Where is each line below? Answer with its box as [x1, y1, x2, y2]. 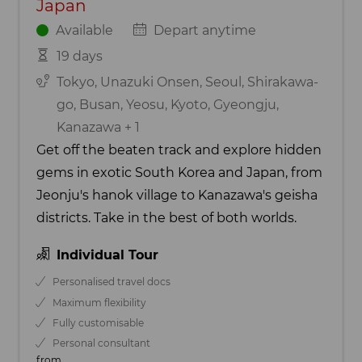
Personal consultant [53, 337, 151, 350]
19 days [56, 48, 103, 64]
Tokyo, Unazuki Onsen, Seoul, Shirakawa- [56, 74, 318, 90]
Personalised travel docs [53, 276, 171, 288]
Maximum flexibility [53, 296, 147, 309]
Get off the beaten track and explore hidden [36, 142, 322, 158]
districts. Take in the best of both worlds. [36, 210, 297, 225]
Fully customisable [53, 317, 145, 329]
